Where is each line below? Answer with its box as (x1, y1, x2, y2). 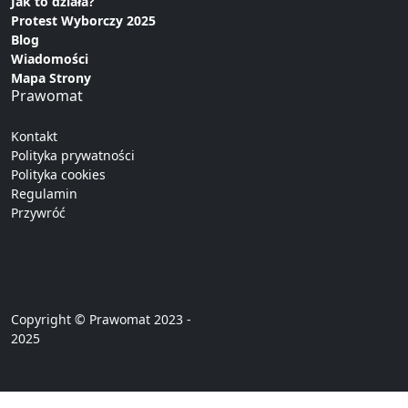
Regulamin (11, 185, 77, 203)
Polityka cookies (11, 166, 106, 184)
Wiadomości (11, 50, 88, 68)
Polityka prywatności (11, 147, 135, 165)
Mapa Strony (11, 69, 91, 87)
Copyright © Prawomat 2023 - (11, 311, 191, 329)
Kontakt (11, 127, 57, 146)
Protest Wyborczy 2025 (11, 12, 156, 30)
